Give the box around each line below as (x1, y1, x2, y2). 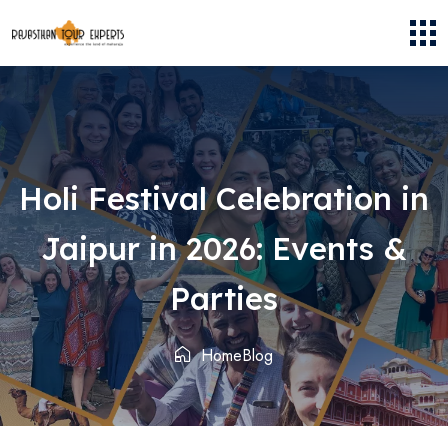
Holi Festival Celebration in (19, 179, 429, 219)
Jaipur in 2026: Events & (41, 229, 407, 269)
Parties (170, 279, 278, 319)
